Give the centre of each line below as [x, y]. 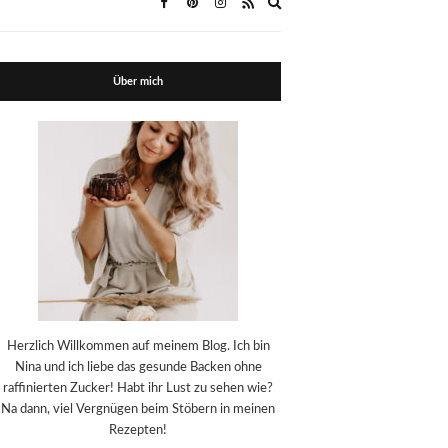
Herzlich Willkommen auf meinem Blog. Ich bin [138, 346]
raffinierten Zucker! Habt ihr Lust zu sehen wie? [138, 388]
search [298, 22]
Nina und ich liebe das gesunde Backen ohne [138, 367]
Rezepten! [138, 430]
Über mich [138, 81]
